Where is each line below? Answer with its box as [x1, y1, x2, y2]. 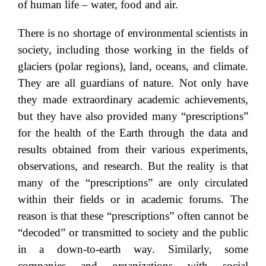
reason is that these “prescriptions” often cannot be [18, 209, 248, 222]
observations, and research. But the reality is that [18, 159, 248, 172]
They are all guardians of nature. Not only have [18, 76, 248, 89]
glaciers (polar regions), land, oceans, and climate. [18, 59, 248, 72]
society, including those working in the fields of [18, 43, 248, 56]
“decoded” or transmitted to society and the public [18, 226, 248, 239]
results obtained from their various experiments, [18, 142, 248, 156]
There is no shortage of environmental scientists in [18, 26, 248, 39]
